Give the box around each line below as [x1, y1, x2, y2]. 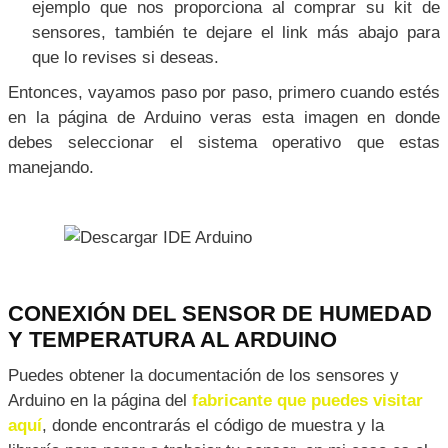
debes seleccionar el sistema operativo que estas [8, 132, 440, 152]
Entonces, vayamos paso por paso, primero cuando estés [8, 82, 440, 102]
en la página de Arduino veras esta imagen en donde [8, 107, 440, 127]
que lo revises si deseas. [32, 47, 219, 67]
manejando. [8, 157, 94, 177]
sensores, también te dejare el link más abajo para [32, 22, 440, 42]
